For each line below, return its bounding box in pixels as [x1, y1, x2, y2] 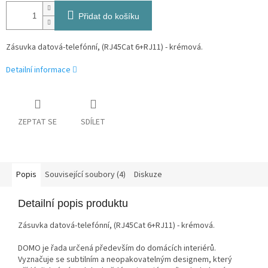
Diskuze [134, 169, 162, 181]
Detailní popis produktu [18, 197, 128, 210]
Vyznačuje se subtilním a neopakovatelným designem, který [18, 254, 232, 266]
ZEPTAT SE [18, 116, 57, 129]
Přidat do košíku [78, 11, 139, 22]
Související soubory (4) [45, 169, 126, 181]
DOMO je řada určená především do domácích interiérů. [18, 242, 216, 255]
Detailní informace [6, 64, 71, 77]
